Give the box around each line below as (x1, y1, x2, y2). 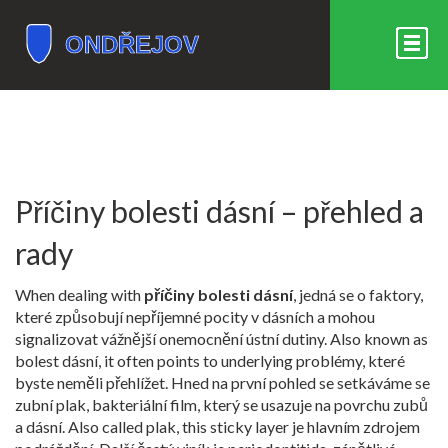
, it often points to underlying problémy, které (98, 351, 405, 370)
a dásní (15, 417, 62, 436)
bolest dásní (15, 351, 98, 370)
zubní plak (15, 395, 86, 414)
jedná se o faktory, (299, 285, 423, 304)
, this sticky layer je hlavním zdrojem (176, 417, 420, 436)
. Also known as (324, 329, 428, 348)
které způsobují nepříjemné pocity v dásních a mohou (15, 307, 375, 326)
